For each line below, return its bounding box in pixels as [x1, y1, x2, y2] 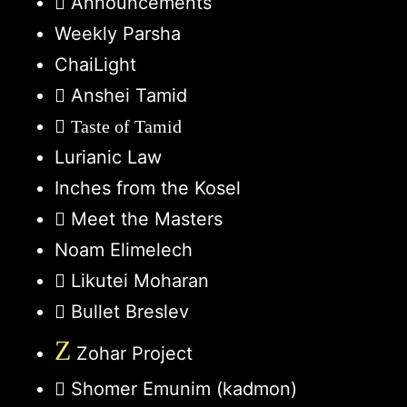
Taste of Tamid [71, 115, 182, 136]
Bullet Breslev [71, 300, 189, 323]
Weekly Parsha [55, 22, 181, 45]
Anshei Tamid [71, 84, 187, 106]
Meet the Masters [71, 207, 223, 230]
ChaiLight [55, 53, 136, 75]
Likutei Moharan [71, 269, 209, 292]
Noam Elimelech [55, 238, 193, 261]
